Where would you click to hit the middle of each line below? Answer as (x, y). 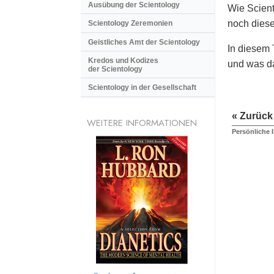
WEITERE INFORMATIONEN (142, 123)
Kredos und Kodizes (123, 61)
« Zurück (252, 116)
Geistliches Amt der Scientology (144, 42)
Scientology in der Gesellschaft (142, 88)
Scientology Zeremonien (130, 24)
